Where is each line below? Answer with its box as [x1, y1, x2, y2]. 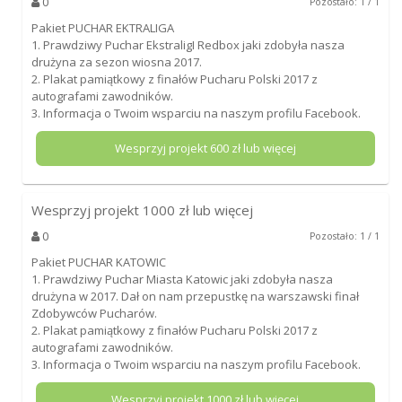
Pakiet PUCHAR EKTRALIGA [31, 20, 174, 37]
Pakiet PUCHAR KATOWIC [31, 254, 166, 271]
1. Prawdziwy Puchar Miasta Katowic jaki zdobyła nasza [31, 271, 333, 288]
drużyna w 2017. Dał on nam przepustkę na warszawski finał [31, 288, 359, 305]
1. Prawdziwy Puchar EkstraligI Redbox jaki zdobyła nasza [31, 37, 345, 54]
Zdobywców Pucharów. [31, 305, 157, 322]
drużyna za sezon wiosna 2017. [31, 54, 202, 71]
